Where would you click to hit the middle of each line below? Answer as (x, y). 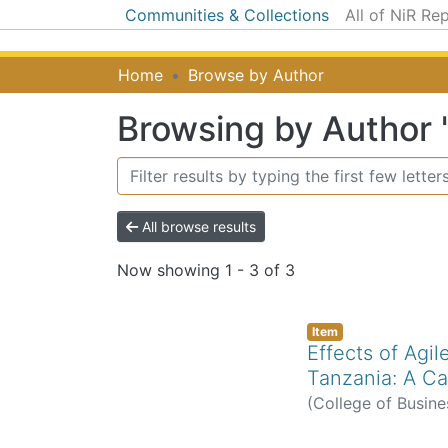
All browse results (197, 226)
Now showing (171, 269)
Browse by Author (256, 75)
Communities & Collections (227, 15)
